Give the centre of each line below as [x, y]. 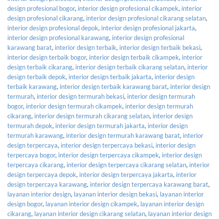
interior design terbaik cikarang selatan [130, 67]
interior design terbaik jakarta [110, 77]
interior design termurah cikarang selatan [92, 116]
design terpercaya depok [42, 175]
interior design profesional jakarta [148, 28]
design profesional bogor [41, 9]
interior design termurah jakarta [100, 126]
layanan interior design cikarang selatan [90, 214]
